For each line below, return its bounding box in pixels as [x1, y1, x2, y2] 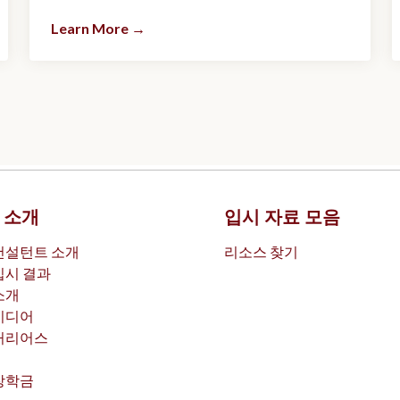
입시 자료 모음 [223, 206, 340, 229]
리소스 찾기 [223, 243, 298, 261]
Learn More [51, 20, 129, 37]
